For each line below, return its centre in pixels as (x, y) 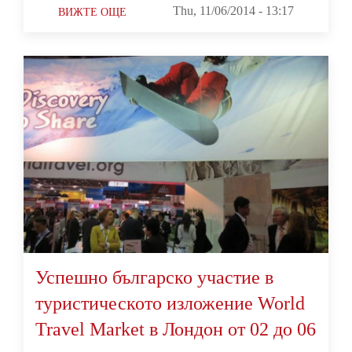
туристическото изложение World (170, 303)
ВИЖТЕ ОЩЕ (93, 12)
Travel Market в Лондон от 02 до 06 (176, 329)
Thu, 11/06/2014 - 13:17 (233, 10)
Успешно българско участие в (154, 277)
